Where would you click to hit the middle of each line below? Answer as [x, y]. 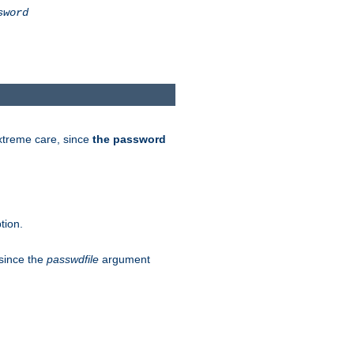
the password [129, 139]
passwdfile [73, 260]
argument [124, 260]
